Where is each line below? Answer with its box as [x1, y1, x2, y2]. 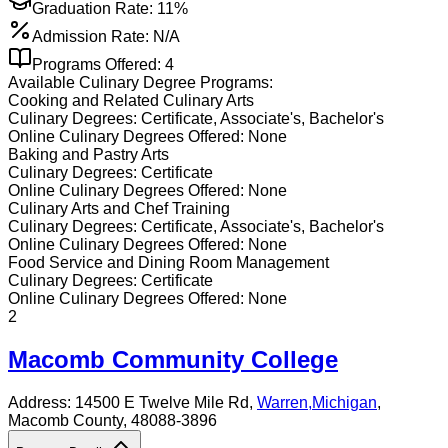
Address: [8, 394, 75, 412]
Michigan [312, 394, 377, 412]
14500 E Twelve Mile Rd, [75, 394, 257, 412]
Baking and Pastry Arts [8, 146, 169, 164]
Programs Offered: [32, 56, 165, 74]
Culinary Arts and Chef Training [8, 200, 230, 218]
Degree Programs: [139, 74, 273, 92]
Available [8, 74, 79, 92]
